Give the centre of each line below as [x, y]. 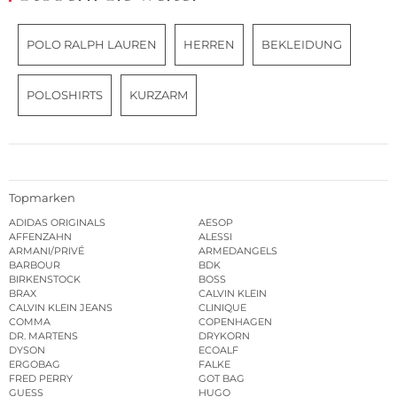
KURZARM [159, 95]
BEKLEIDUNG [302, 45]
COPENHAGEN [235, 321]
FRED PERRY [41, 378]
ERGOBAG [35, 364]
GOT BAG [222, 378]
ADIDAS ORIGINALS [57, 222]
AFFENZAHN [40, 236]
